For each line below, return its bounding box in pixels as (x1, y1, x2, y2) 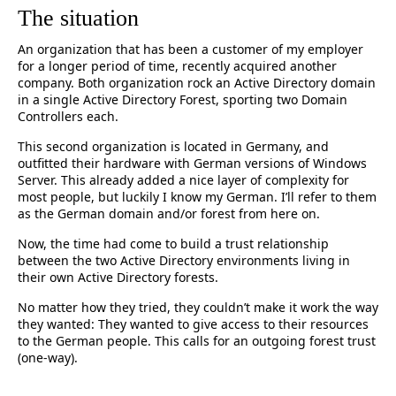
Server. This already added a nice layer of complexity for (18, 171, 349, 188)
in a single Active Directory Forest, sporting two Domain (18, 91, 347, 108)
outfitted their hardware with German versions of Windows (18, 155, 367, 171)
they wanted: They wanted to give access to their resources (18, 316, 369, 332)
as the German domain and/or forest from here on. (18, 205, 320, 222)
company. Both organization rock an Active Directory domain (18, 74, 376, 91)
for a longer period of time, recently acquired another (18, 57, 337, 74)
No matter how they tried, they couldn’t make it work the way (18, 299, 378, 316)
